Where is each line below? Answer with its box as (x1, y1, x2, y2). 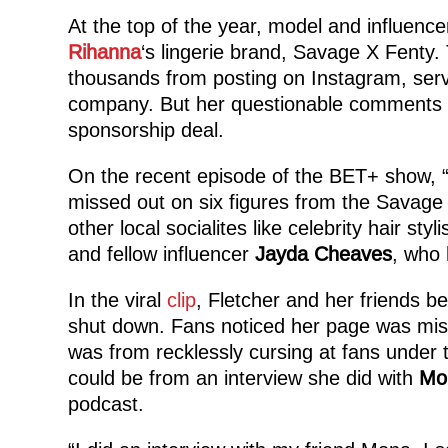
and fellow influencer (67, 242, 255, 265)
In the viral (67, 288, 167, 311)
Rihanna (67, 40, 141, 63)
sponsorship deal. (67, 118, 224, 141)
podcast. (67, 392, 144, 415)
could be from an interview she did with (67, 366, 419, 389)
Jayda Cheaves (254, 242, 392, 265)
